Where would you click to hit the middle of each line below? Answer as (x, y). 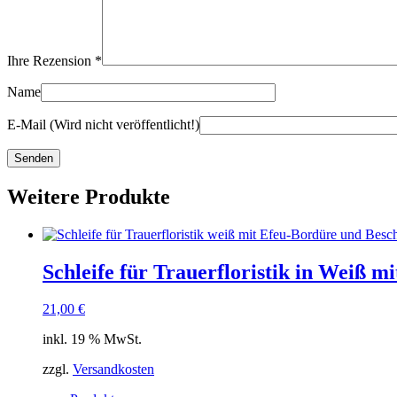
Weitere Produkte (89, 196)
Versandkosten (113, 370)
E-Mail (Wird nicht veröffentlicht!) (103, 124)
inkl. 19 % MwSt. (92, 339)
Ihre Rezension (51, 60)
